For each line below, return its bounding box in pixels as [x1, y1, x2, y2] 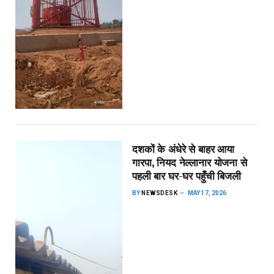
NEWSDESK [141, 190, 178, 197]
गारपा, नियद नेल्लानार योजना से [132, 156, 247, 170]
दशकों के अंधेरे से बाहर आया [132, 143, 235, 157]
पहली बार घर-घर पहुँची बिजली [132, 169, 241, 183]
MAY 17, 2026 [188, 190, 227, 197]
